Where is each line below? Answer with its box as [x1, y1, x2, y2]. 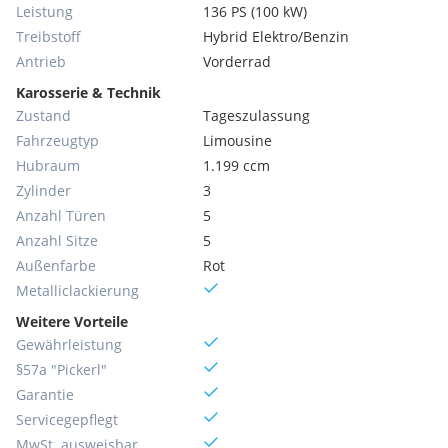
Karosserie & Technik [16, 83, 161, 102]
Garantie [16, 385, 74, 404]
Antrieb [16, 52, 66, 71]
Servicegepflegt [16, 410, 118, 429]
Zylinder [16, 181, 71, 200]
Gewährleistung [16, 335, 122, 354]
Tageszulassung [203, 106, 311, 125]
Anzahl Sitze [16, 231, 98, 250]
